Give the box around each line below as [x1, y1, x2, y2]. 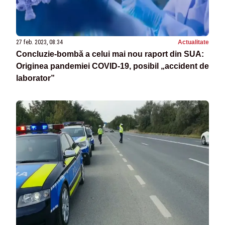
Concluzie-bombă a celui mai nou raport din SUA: [16, 50, 204, 59]
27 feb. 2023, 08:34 [16, 39, 63, 46]
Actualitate [178, 39, 209, 46]
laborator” [16, 74, 55, 83]
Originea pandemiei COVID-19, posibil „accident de [16, 62, 209, 71]
